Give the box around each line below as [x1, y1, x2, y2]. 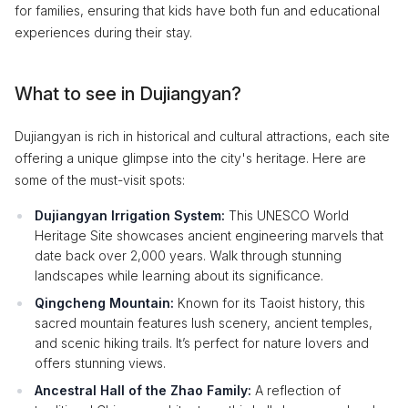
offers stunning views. [35, 354, 166, 371]
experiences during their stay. [15, 24, 192, 40]
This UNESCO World [225, 207, 349, 223]
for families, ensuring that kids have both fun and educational [15, 2, 380, 18]
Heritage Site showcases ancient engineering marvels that [35, 227, 383, 243]
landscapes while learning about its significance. [35, 267, 323, 283]
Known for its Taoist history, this [174, 294, 365, 311]
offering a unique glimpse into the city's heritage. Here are [15, 149, 366, 166]
